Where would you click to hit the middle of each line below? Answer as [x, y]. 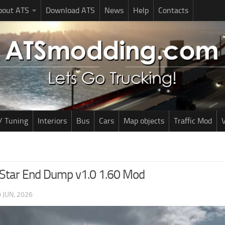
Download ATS [70, 10]
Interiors [52, 121]
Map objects [144, 121]
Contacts [173, 10]
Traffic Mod [193, 121]
